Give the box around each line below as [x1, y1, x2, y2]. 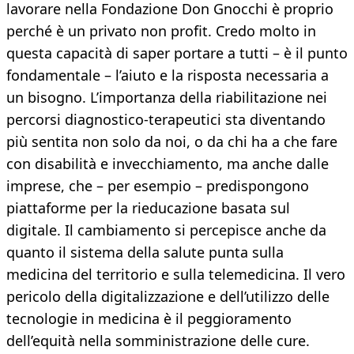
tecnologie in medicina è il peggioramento [6, 309, 292, 329]
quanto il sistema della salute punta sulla [6, 243, 284, 262]
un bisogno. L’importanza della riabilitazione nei [6, 88, 327, 107]
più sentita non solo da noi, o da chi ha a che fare [6, 132, 337, 152]
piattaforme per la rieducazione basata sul [6, 198, 290, 218]
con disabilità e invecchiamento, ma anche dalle [6, 154, 329, 174]
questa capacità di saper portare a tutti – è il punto [6, 43, 348, 63]
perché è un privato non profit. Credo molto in [6, 21, 316, 41]
